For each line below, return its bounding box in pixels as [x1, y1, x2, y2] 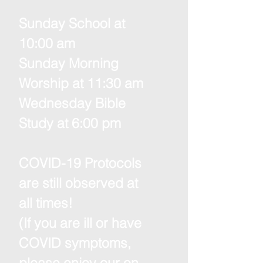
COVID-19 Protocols [19, 154, 141, 171]
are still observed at [19, 174, 138, 191]
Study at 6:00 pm [19, 114, 121, 131]
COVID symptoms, [19, 234, 134, 251]
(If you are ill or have [19, 214, 141, 231]
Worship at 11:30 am [19, 75, 143, 92]
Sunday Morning [19, 55, 119, 72]
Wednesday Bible [19, 95, 126, 112]
